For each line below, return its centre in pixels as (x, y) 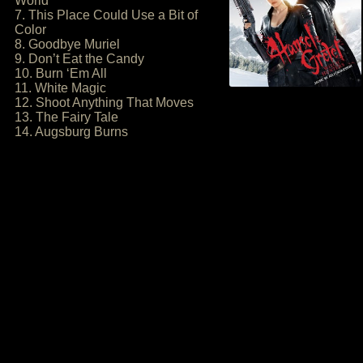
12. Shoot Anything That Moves (104, 102)
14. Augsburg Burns (71, 132)
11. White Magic (60, 88)
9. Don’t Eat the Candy (79, 59)
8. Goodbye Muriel (67, 44)
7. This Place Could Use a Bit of (106, 15)
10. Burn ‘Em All (61, 73)
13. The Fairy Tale (66, 117)
